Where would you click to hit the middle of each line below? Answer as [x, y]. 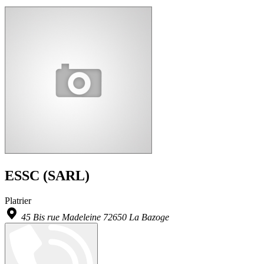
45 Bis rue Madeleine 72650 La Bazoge [95, 217]
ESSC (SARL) [47, 176]
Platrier [18, 201]
